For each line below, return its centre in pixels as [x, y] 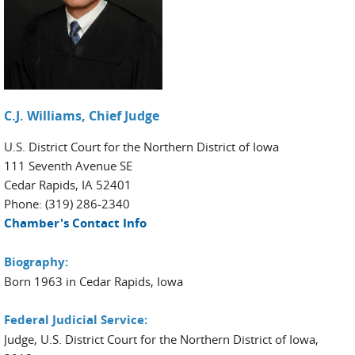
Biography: [36, 262]
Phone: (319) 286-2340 [67, 204]
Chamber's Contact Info [75, 223]
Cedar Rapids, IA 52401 [68, 185]
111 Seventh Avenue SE [68, 166]
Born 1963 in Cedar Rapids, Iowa [94, 281]
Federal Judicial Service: [76, 320]
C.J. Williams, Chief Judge [82, 116]
